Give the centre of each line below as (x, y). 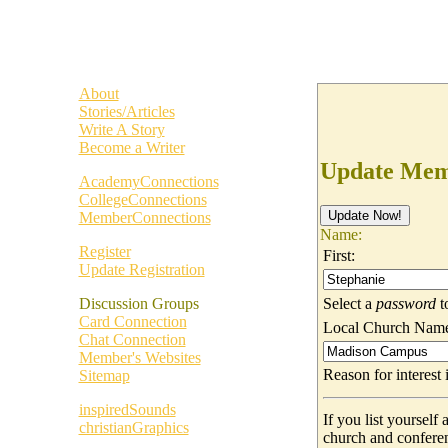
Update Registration (141, 269)
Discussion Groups (138, 303)
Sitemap (104, 375)
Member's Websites (139, 357)
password (405, 303)
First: (338, 255)
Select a (349, 303)
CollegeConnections (142, 199)
